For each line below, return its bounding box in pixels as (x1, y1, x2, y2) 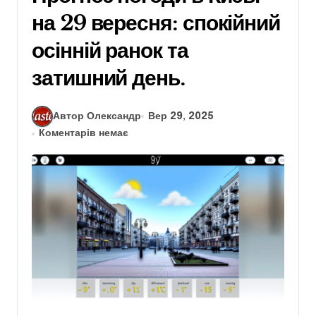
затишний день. (32, 65, 185, 92)
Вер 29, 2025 (148, 111, 214, 121)
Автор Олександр (53, 111, 141, 121)
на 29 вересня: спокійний (32, 10, 281, 37)
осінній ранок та (32, 37, 188, 64)
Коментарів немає (39, 128, 129, 139)
